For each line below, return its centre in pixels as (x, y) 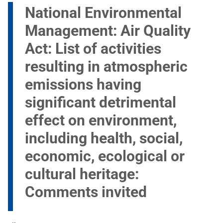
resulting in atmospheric (106, 67)
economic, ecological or (105, 156)
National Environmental (103, 13)
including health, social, (104, 138)
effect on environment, (101, 120)
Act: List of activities (93, 49)
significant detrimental (101, 103)
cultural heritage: (82, 174)
